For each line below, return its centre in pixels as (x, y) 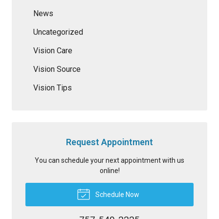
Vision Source (57, 69)
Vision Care (53, 50)
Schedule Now (116, 194)
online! (109, 170)
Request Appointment (109, 142)
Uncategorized (58, 32)
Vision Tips (53, 88)
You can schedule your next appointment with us (109, 160)
